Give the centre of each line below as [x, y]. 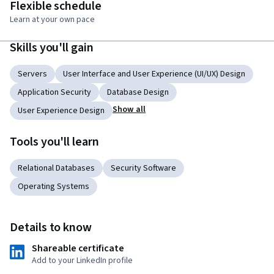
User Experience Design [61, 111]
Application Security [54, 93]
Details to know [51, 228]
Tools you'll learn [54, 142]
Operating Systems [54, 187]
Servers [32, 74]
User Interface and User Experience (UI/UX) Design [154, 74]
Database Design [138, 93]
